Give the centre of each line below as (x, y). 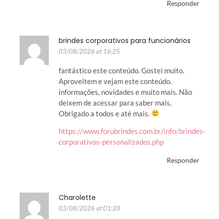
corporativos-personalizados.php (111, 142)
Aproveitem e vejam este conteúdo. (115, 81)
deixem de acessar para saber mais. (115, 102)
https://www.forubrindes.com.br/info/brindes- (132, 131)
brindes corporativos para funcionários (125, 40)
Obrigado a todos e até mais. (105, 113)
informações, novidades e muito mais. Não (125, 92)
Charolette (77, 198)
